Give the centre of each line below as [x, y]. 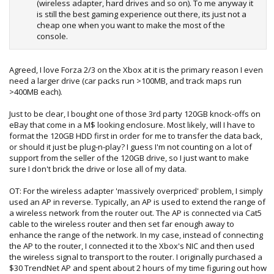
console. [52, 36]
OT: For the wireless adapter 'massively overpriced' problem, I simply [136, 191]
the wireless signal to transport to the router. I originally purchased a [136, 257]
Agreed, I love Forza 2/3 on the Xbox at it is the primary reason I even [136, 70]
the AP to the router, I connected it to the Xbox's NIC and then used [132, 246]
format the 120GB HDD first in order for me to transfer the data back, [136, 136]
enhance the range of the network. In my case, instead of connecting [136, 235]
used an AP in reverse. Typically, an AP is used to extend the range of [137, 202]
